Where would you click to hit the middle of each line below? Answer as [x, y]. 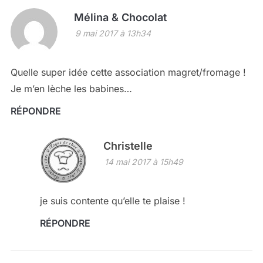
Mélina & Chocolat [120, 18]
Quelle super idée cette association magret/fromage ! [128, 73]
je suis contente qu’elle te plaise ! [112, 201]
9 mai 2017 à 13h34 [113, 33]
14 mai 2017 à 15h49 [144, 162]
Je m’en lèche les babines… [71, 89]
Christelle [128, 146]
